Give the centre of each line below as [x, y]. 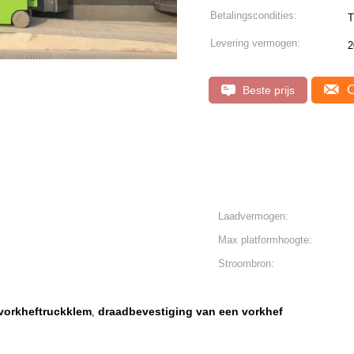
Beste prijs [267, 90]
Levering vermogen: [255, 43]
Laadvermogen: [253, 216]
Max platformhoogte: [265, 240]
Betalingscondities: [254, 15]
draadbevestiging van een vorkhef [190, 311]
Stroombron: [246, 264]
